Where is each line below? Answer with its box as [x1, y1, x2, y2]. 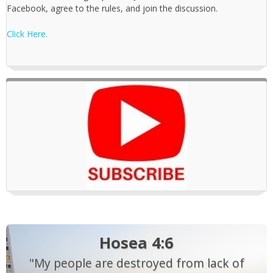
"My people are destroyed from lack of [29, 255, 244, 272]
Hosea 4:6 [99, 232, 174, 254]
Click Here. [7, 27, 48, 40]
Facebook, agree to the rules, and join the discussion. [7, 2, 218, 14]
